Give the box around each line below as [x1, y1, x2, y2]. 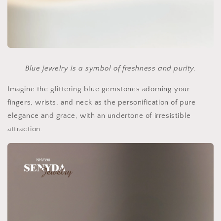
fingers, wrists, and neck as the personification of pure [7, 98, 196, 107]
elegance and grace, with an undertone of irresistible [7, 111, 191, 120]
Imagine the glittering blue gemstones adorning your [7, 85, 190, 94]
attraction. [7, 125, 43, 134]
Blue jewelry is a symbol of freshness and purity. [25, 64, 196, 73]
